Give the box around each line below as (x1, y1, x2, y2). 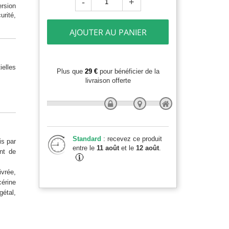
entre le (73, 144, 97, 152)
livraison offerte (85, 77, 131, 84)
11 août (97, 144, 119, 152)
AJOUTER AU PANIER (69, 27, 147, 38)
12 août (136, 144, 159, 152)
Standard (73, 135, 103, 143)
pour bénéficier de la (97, 67, 159, 75)
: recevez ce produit (103, 135, 162, 143)
